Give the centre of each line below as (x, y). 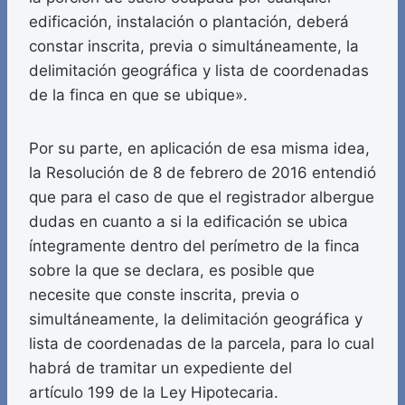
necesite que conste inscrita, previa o (164, 295)
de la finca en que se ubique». (138, 95)
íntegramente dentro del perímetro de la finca (194, 246)
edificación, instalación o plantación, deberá (189, 22)
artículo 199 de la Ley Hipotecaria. (154, 393)
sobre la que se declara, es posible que (172, 271)
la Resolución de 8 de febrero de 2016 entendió (202, 173)
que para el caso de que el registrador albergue (202, 198)
